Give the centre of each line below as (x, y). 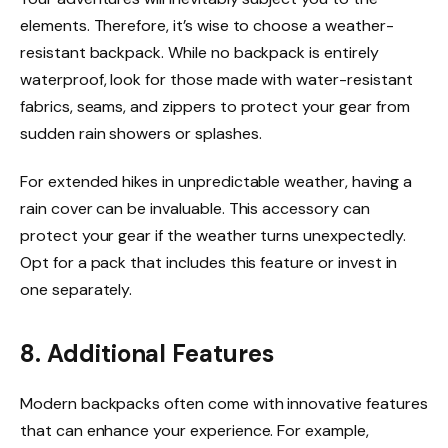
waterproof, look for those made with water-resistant (216, 80)
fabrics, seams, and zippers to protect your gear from (215, 107)
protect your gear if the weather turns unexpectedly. (213, 236)
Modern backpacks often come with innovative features (224, 403)
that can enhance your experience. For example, (194, 430)
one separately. (76, 290)
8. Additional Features (147, 353)
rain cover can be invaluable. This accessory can (195, 209)
